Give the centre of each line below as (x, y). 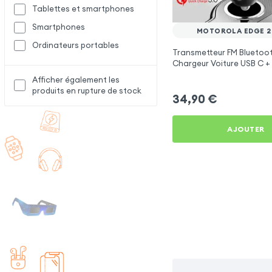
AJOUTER (246, 129)
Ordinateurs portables (76, 46)
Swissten (189, 75)
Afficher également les (76, 80)
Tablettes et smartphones (83, 9)
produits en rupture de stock (87, 90)
